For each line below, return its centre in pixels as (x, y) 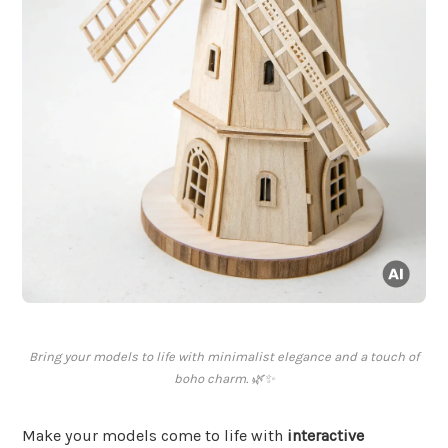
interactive (325, 436)
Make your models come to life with (154, 436)
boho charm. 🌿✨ (224, 379)
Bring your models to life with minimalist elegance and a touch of (224, 357)
